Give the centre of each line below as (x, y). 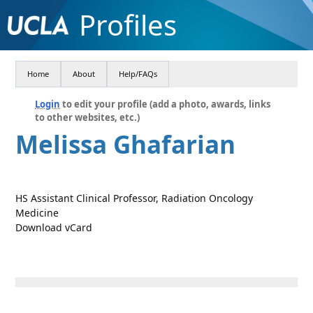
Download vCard (54, 227)
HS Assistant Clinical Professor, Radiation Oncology (134, 198)
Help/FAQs (138, 74)
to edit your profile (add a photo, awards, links (166, 104)
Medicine (37, 213)
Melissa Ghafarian (126, 144)
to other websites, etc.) (88, 117)
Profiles (128, 25)
